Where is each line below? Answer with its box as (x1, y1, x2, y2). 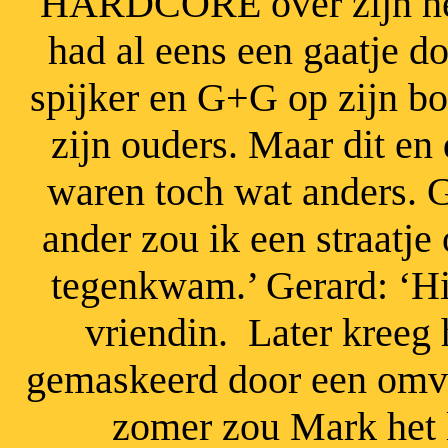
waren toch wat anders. (47, 169, 427, 214)
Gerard (266, 263, 377, 308)
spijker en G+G (30, 75, 278, 120)
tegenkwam (51, 263, 236, 308)
